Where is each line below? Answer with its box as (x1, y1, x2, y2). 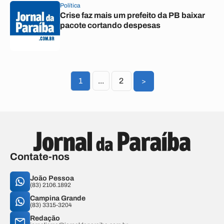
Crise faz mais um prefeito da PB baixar (60, 11, 205, 19)
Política (60, 2, 80, 9)
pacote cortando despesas (60, 21, 160, 29)
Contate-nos (10, 151, 69, 162)
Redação (30, 214, 60, 222)
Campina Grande (30, 194, 85, 202)
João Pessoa (30, 174, 74, 182)
